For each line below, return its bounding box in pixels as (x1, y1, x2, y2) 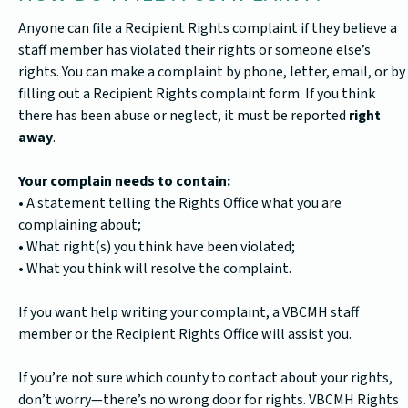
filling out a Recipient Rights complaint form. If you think (18, 84, 375, 105)
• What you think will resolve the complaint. (18, 259, 291, 280)
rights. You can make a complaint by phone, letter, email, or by (18, 62, 405, 83)
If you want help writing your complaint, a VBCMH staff (18, 302, 359, 323)
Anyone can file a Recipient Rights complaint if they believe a (18, 18, 397, 39)
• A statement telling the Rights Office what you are (18, 193, 342, 214)
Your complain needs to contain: (18, 171, 230, 192)
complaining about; (18, 215, 141, 236)
